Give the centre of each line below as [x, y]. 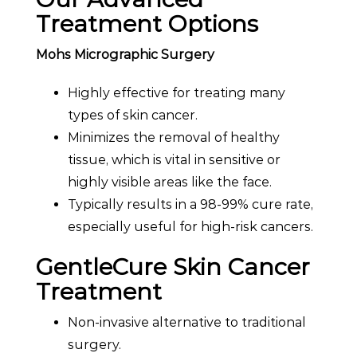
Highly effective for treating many [177, 92]
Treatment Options [147, 23]
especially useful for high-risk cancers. [190, 226]
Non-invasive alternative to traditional [187, 322]
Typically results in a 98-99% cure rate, [190, 204]
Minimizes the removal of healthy [174, 137]
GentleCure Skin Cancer [173, 266]
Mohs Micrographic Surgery [125, 54]
